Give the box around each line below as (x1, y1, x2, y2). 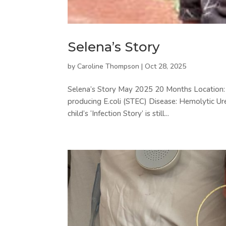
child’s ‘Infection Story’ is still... (68, 108, 169, 119)
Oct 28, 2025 (145, 62, 187, 72)
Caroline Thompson (77, 62, 140, 72)
